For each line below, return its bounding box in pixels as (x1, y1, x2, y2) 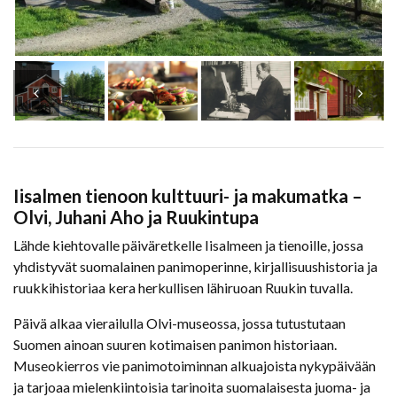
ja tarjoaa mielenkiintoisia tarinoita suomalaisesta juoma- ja (13, 378, 370, 395)
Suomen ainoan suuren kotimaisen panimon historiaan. (13, 335, 337, 353)
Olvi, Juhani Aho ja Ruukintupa (13, 205, 259, 228)
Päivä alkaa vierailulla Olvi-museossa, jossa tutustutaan (13, 314, 346, 331)
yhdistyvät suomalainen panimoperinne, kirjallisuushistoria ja (13, 257, 378, 275)
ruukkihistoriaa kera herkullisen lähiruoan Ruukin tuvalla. (13, 278, 353, 296)
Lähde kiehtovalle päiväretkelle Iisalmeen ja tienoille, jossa (13, 236, 363, 253)
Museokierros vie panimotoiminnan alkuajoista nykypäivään (13, 356, 376, 374)
